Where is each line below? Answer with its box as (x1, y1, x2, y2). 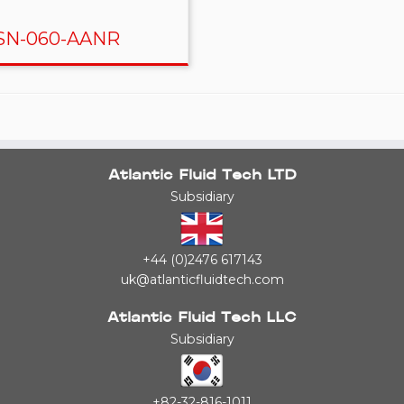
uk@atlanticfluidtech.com (120, 271, 284, 288)
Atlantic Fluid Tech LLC (106, 312, 298, 326)
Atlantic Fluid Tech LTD (107, 170, 297, 183)
